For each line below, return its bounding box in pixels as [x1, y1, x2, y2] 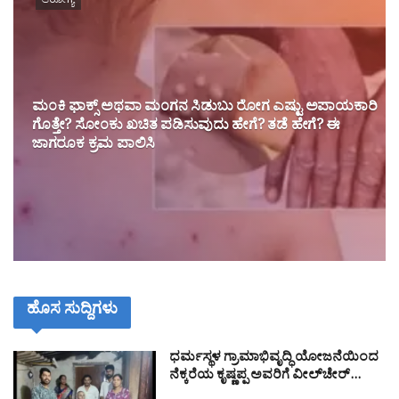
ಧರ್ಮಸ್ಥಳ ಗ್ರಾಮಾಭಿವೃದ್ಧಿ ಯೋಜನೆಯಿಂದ [169, 348, 379, 371]
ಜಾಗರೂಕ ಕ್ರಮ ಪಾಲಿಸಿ [31, 134, 156, 159]
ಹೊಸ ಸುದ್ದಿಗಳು [27, 299, 118, 326]
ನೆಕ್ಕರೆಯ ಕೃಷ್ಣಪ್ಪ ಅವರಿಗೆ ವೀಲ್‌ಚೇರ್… [169, 366, 361, 389]
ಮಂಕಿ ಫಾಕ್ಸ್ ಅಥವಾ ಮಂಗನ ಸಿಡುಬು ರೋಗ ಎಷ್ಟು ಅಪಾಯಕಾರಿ [31, 96, 378, 121]
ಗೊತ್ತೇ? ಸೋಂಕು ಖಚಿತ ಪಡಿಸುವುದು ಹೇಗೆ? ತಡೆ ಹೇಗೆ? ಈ [31, 115, 340, 140]
